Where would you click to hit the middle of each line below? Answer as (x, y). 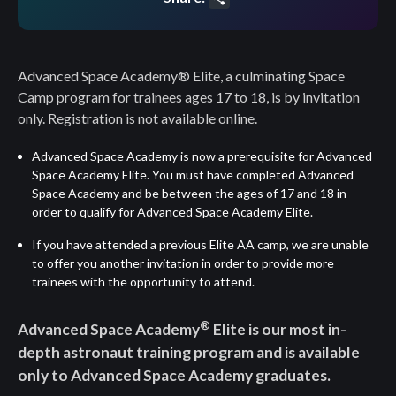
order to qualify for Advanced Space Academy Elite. (172, 212)
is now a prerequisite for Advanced (275, 156)
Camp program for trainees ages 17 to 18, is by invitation (189, 97)
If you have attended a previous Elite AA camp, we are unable (200, 245)
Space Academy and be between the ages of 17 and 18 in (189, 194)
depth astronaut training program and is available (189, 353)
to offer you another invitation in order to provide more (183, 263)
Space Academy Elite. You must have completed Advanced (193, 175)
